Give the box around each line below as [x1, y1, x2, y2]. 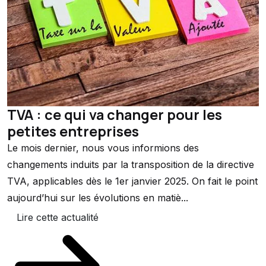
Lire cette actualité [16, 211, 99, 224]
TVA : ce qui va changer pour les [7, 105, 222, 125]
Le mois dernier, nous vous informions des [7, 142, 199, 154]
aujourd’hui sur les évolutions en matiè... [7, 192, 188, 204]
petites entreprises [7, 122, 139, 141]
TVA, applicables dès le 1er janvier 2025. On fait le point [7, 175, 258, 188]
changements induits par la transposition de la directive [7, 159, 254, 171]
